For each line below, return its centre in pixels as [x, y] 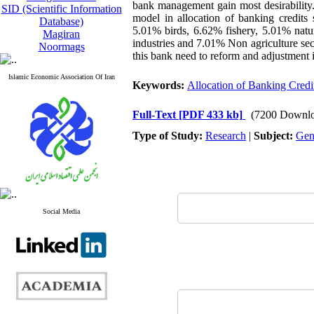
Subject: [275, 136]
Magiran [61, 34]
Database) [61, 21]
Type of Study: [169, 136]
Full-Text [156, 115]
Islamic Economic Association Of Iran [61, 77]
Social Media [61, 211]
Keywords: [160, 85]
